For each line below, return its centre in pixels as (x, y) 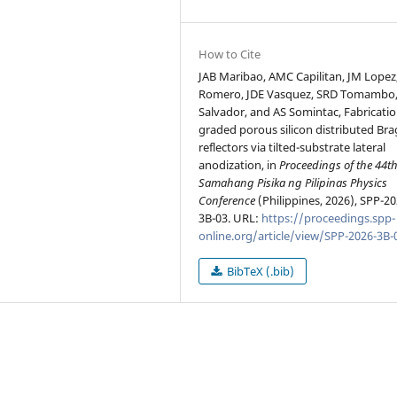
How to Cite (230, 54)
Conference (227, 200)
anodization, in (239, 164)
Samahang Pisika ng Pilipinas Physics (293, 182)
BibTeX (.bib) (260, 271)
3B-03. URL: (230, 218)
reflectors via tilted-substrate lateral (292, 147)
